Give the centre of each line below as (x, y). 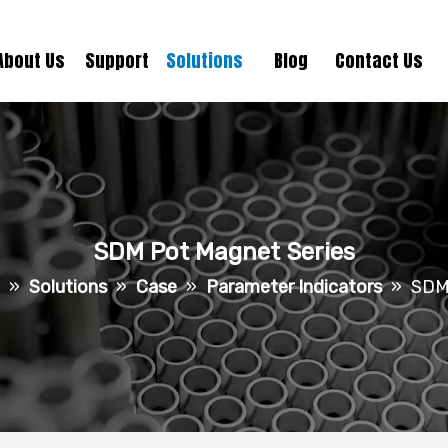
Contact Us (378, 60)
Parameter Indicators (294, 287)
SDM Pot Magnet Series (224, 252)
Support (117, 60)
